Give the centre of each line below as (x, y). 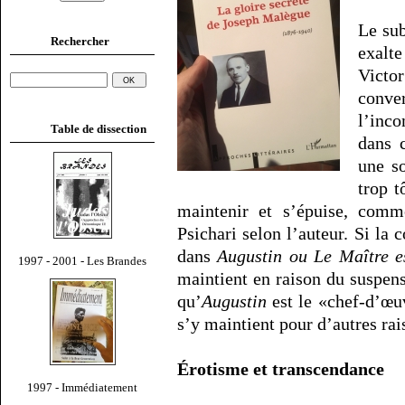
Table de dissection (99, 128)
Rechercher (80, 41)
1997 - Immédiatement (82, 387)
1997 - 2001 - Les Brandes (82, 260)
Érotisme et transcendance (281, 369)
